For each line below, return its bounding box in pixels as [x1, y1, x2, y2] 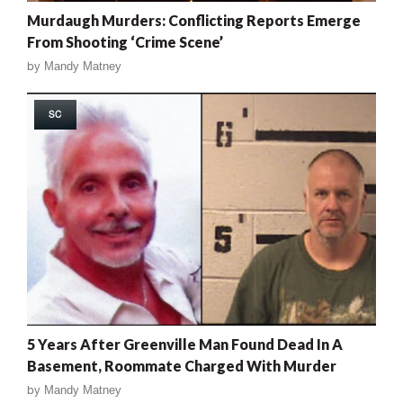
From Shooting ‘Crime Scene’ [27, 32, 223, 50]
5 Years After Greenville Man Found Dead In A [27, 335, 343, 353]
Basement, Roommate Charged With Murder [27, 356, 336, 374]
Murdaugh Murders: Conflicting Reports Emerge [27, 11, 361, 29]
